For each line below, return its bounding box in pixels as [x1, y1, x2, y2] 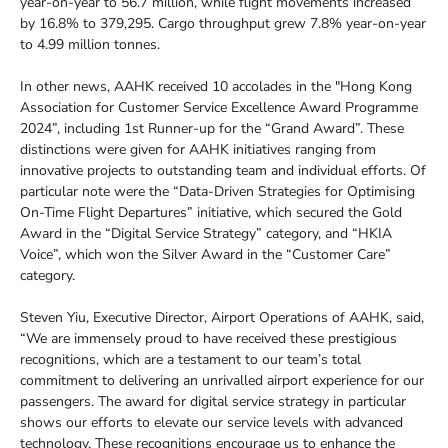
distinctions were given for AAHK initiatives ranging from [20, 139, 376, 159]
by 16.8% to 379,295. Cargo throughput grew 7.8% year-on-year [20, 13, 426, 33]
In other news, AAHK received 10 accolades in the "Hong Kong [20, 76, 412, 96]
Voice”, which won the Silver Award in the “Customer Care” [20, 244, 391, 264]
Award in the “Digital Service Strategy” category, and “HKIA [20, 223, 392, 243]
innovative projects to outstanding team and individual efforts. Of [20, 160, 426, 180]
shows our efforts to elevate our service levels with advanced [20, 412, 403, 432]
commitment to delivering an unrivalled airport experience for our [20, 370, 424, 390]
